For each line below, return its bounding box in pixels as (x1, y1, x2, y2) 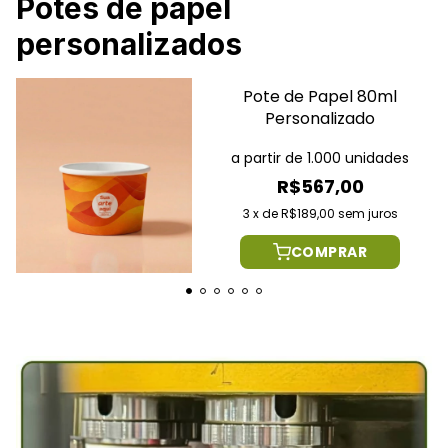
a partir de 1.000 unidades (231, 148, 409, 169)
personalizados (16, 26, 242, 63)
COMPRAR (290, 242, 368, 263)
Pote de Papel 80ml (243, 85, 397, 109)
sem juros (337, 205, 398, 223)
